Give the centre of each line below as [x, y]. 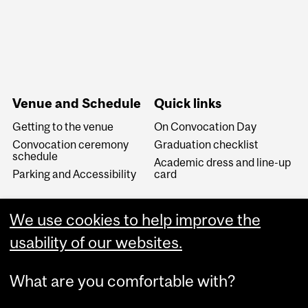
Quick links [187, 103]
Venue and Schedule [77, 103]
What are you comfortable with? [123, 280]
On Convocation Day [205, 126]
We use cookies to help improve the [135, 220]
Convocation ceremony [71, 144]
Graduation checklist [206, 144]
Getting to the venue [63, 126]
